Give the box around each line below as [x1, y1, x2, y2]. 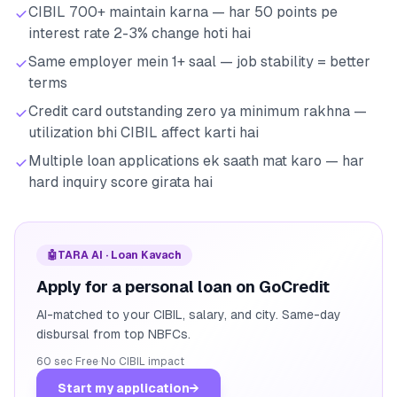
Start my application [58, 380, 190, 395]
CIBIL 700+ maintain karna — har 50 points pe [28, 3, 338, 20]
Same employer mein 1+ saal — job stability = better [28, 52, 370, 70]
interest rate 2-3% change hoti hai [28, 24, 251, 42]
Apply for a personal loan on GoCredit [36, 276, 330, 296]
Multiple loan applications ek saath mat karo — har [28, 152, 364, 169]
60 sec [36, 354, 73, 368]
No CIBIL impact [101, 354, 184, 368]
